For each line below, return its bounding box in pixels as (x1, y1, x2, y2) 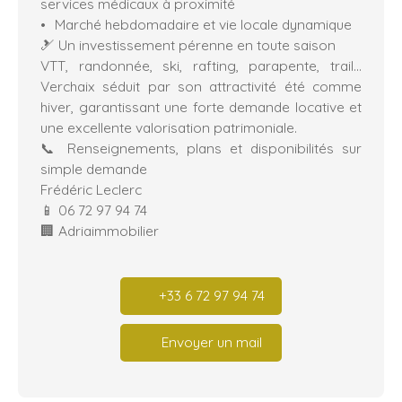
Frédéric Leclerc (40, 179, 142, 198)
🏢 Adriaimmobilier (40, 221, 159, 240)
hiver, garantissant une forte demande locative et (40, 97, 362, 116)
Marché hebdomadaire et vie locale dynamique (54, 14, 352, 33)
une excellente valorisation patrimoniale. (40, 118, 297, 136)
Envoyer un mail (162, 333, 262, 352)
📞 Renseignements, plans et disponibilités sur (40, 138, 362, 157)
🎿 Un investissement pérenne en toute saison (40, 35, 336, 54)
